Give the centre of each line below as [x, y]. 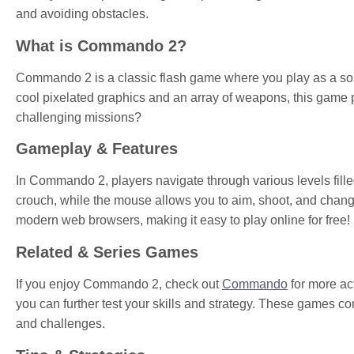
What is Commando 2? [101, 45]
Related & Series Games [107, 252]
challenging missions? [79, 117]
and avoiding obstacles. [82, 14]
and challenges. [60, 323]
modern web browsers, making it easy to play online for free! [183, 220]
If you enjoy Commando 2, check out [119, 284]
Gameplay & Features [97, 149]
